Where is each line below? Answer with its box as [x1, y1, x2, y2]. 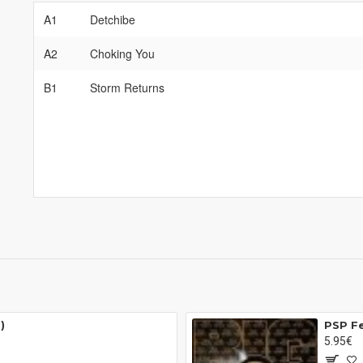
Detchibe [89, 11, 135, 28]
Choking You [89, 45, 155, 62]
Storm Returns [89, 79, 164, 96]
